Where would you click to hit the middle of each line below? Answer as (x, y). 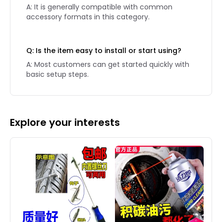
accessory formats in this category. (88, 17)
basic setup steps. (57, 74)
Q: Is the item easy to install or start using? (104, 51)
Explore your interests (65, 122)
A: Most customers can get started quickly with (108, 64)
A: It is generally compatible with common (99, 7)
